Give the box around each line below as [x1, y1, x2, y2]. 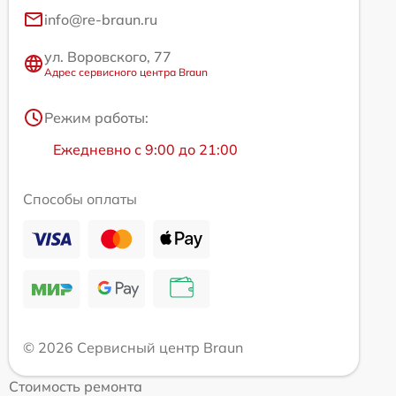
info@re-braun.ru [44, 11, 157, 29]
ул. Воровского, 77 [44, 48, 171, 66]
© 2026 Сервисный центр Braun [23, 339, 243, 357]
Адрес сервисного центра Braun [44, 65, 208, 80]
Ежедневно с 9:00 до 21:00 [53, 141, 238, 159]
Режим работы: [44, 109, 148, 127]
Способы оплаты [23, 190, 137, 209]
